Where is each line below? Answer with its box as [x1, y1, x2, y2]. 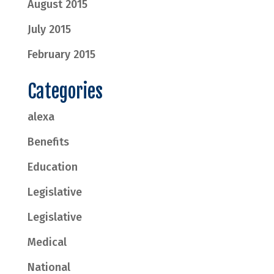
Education [27, 160, 78, 174]
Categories [27, 80, 103, 103]
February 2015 [27, 48, 95, 61]
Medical [27, 235, 67, 249]
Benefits [27, 135, 69, 149]
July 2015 [27, 23, 71, 36]
